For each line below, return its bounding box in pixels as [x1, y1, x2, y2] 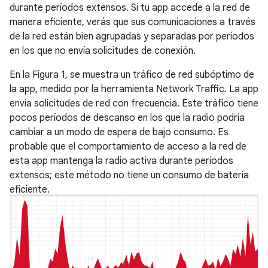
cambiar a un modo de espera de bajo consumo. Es [10, 126, 229, 138]
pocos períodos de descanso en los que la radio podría [10, 112, 245, 124]
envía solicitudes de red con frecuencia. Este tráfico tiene [10, 98, 258, 109]
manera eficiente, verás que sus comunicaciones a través [10, 16, 255, 28]
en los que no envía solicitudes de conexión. [10, 45, 196, 57]
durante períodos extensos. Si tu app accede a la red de [10, 2, 250, 14]
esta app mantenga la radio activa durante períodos [10, 155, 233, 167]
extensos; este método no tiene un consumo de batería [10, 169, 249, 181]
